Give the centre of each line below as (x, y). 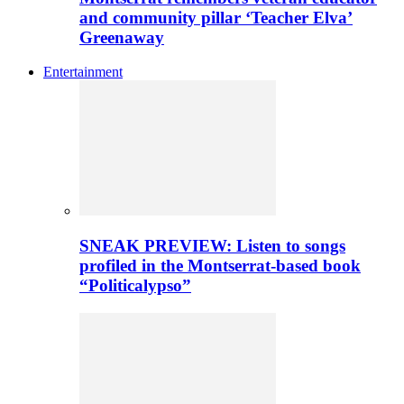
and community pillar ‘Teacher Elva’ (216, 17)
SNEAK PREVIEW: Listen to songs (212, 246)
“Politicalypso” (135, 286)
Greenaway (122, 37)
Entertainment (83, 72)
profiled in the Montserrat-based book (220, 266)
